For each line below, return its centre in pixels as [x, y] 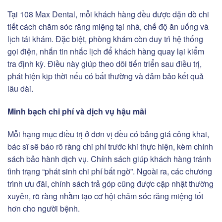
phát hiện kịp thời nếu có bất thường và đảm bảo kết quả [106, 76]
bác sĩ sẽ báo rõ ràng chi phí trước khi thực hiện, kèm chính [110, 146]
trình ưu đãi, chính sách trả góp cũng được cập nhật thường [111, 183]
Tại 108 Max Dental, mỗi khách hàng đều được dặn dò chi [108, 14]
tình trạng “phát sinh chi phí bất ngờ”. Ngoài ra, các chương [110, 171]
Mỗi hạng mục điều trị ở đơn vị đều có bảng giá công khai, [108, 134]
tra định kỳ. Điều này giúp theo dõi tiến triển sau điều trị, [105, 63]
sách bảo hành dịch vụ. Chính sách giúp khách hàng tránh [109, 159]
